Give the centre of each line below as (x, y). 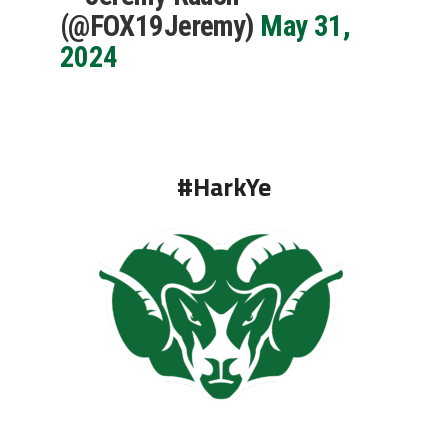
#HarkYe (223, 186)
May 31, (305, 25)
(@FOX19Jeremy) (160, 25)
